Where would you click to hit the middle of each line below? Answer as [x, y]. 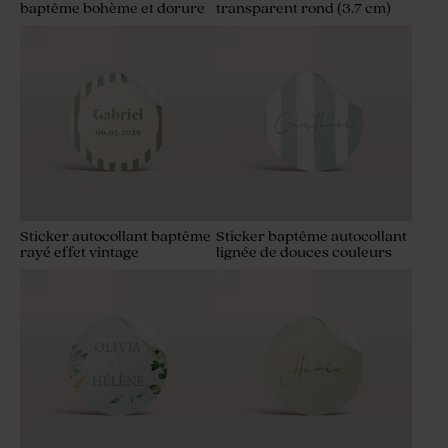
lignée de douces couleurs [304, 253]
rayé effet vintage [79, 253]
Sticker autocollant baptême [115, 237]
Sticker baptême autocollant [311, 237]
